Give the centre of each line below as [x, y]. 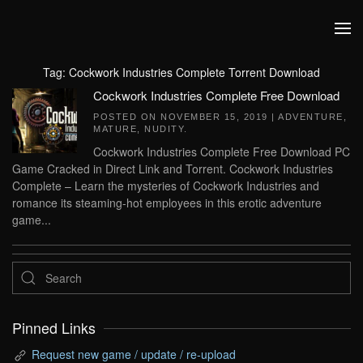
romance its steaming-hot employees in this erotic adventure [167, 203]
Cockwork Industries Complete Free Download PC [222, 152]
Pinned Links [54, 328]
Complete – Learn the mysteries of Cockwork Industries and [166, 186]
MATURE [115, 129]
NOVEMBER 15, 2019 [214, 117]
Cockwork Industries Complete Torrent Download [194, 72]
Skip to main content [89, 45]
